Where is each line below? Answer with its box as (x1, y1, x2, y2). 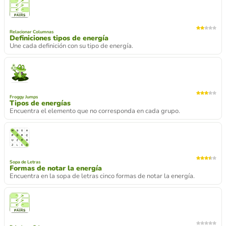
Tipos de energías (10, 98, 71, 108)
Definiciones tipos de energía (10, 33, 108, 43)
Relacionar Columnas (10, 29, 53, 35)
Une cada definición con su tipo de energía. (10, 41, 133, 50)
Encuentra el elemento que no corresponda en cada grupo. (10, 106, 180, 116)
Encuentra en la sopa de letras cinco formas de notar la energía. (10, 172, 195, 181)
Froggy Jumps (10, 94, 38, 100)
